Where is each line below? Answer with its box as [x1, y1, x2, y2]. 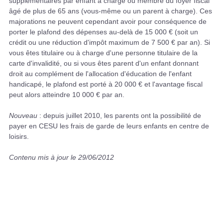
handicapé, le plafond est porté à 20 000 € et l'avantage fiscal [9, 80, 203, 89]
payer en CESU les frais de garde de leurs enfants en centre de [9, 122, 209, 130]
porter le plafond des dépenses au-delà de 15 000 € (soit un [9, 28, 198, 36]
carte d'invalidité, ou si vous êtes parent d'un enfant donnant [9, 59, 199, 68]
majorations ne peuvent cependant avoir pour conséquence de [9, 17, 207, 26]
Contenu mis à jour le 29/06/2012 [9, 153, 114, 162]
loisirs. [9, 132, 29, 141]
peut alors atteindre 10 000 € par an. [9, 91, 124, 99]
